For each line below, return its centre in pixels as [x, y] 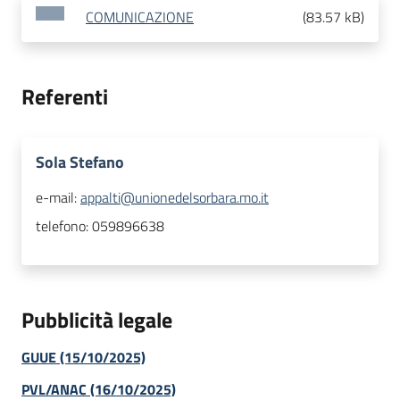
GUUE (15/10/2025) [83, 358]
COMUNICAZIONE [140, 17]
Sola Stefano [80, 162]
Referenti [65, 97]
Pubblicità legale [97, 320]
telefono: [64, 226]
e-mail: [58, 198]
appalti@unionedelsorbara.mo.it [175, 198]
